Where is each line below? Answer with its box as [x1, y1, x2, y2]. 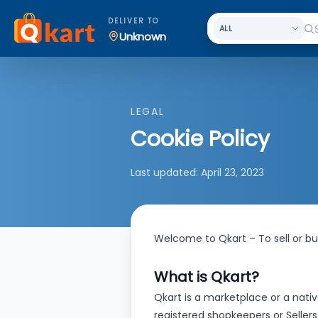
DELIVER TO [108, 16, 159, 26]
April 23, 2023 [201, 165, 264, 180]
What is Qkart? [154, 267, 259, 287]
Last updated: [131, 165, 201, 180]
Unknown [119, 28, 166, 44]
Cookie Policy [131, 124, 270, 154]
